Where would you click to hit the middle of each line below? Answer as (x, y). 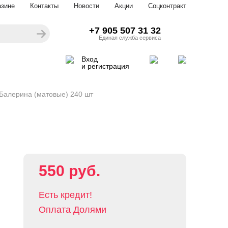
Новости (87, 6)
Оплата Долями (73, 210)
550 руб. (69, 171)
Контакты (44, 6)
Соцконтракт (167, 6)
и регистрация (105, 66)
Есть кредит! (65, 195)
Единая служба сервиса (130, 38)
